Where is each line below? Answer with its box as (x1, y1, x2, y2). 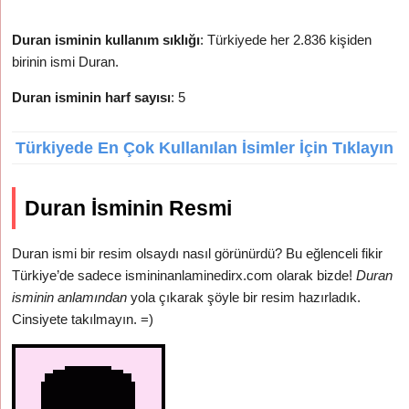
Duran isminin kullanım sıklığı (12, 32, 201, 47)
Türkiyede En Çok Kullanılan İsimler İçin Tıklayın (16, 139, 393, 157)
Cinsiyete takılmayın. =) (12, 311, 154, 327)
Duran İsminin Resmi (25, 196, 233, 220)
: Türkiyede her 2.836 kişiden (200, 32, 372, 47)
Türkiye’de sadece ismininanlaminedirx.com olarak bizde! (12, 267, 357, 283)
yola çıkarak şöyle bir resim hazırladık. (127, 289, 362, 305)
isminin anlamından (12, 289, 128, 305)
